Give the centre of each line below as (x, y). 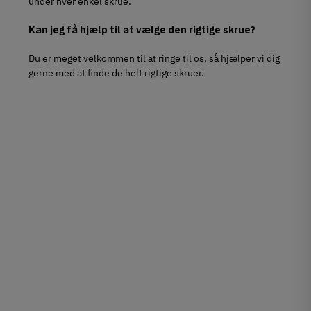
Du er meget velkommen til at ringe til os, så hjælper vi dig (154, 58)
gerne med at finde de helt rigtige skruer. (117, 73)
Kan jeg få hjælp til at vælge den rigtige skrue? (142, 30)
